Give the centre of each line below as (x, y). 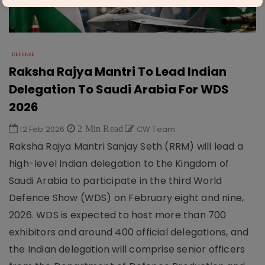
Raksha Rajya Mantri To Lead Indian (118, 72)
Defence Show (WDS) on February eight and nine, (127, 198)
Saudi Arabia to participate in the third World (116, 181)
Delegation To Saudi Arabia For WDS (119, 89)
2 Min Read (99, 128)
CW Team (155, 129)
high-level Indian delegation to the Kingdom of (119, 164)
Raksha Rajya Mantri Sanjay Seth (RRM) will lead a (126, 146)
